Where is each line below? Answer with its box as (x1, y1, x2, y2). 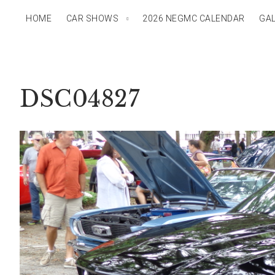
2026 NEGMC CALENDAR (142, 14, 245, 23)
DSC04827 (20, 85, 139, 113)
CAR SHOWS (66, 14, 118, 23)
